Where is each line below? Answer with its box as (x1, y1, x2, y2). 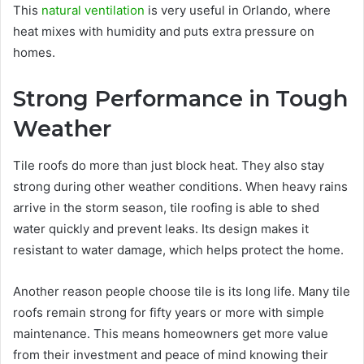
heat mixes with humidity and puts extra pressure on (13, 24, 314, 39)
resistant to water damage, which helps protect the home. (13, 241, 344, 258)
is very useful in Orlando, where (145, 2, 331, 18)
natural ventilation (41, 2, 145, 18)
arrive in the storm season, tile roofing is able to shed (13, 199, 319, 215)
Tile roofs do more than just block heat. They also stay (13, 157, 324, 173)
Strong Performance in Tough (13, 85, 348, 112)
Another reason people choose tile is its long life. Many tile (13, 283, 350, 299)
